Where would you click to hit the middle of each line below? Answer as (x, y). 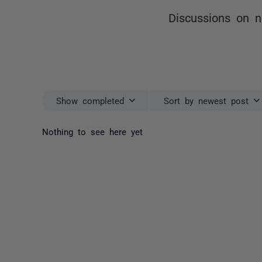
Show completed (90, 100)
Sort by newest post (206, 100)
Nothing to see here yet (92, 131)
